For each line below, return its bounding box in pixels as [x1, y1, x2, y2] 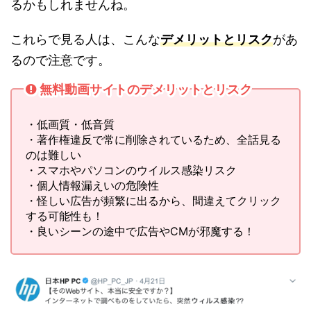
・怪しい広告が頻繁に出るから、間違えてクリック [26, 193, 281, 208]
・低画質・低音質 [26, 117, 115, 131]
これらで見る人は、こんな [10, 31, 160, 47]
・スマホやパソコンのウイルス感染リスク [26, 162, 237, 177]
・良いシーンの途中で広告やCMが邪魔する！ [26, 224, 255, 238]
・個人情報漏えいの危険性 [26, 178, 159, 192]
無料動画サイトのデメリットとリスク [40, 81, 252, 96]
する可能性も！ [26, 208, 103, 223]
